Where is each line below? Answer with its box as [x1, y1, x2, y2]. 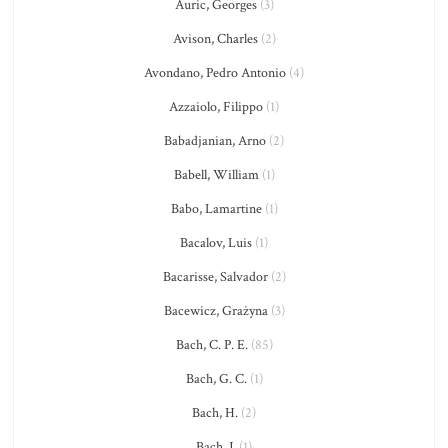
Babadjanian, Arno [164, 132, 266, 150]
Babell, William [173, 166, 259, 184]
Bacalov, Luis [180, 234, 252, 252]
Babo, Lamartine [170, 200, 262, 218]
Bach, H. [192, 404, 238, 422]
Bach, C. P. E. [175, 336, 248, 354]
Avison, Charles [172, 30, 258, 48]
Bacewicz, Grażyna [163, 302, 268, 320]
